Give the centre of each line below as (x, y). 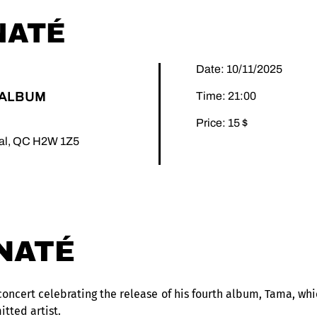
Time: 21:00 (226, 96)
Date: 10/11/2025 (239, 69)
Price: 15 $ (222, 122)
